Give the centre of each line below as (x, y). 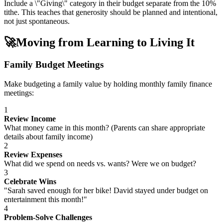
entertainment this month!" (46, 199)
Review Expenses (33, 154)
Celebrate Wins (30, 181)
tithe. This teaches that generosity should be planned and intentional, (111, 12)
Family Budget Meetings (54, 65)
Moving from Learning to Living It (105, 43)
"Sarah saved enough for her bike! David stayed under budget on (106, 190)
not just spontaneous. (37, 21)
